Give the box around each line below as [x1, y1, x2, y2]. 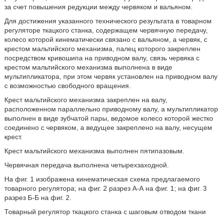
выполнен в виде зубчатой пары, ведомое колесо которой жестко [4, 114, 213, 123]
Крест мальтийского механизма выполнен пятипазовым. [4, 147, 184, 155]
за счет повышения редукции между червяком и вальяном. [4, 3, 193, 11]
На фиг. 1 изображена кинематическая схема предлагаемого [4, 175, 200, 183]
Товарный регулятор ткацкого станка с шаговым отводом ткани [4, 208, 206, 216]
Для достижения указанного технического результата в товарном [4, 17, 212, 25]
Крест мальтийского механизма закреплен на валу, [4, 96, 167, 104]
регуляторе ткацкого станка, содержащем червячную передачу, [4, 26, 208, 35]
